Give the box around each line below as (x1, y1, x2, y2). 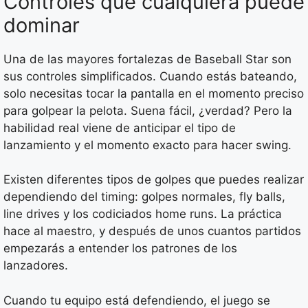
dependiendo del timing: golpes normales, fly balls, (3, 190, 285, 204)
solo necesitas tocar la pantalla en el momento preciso (3, 86, 304, 100)
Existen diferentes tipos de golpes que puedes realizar (3, 173, 304, 187)
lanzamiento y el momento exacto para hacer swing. (3, 137, 291, 152)
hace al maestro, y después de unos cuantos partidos (3, 224, 301, 239)
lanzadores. (3, 258, 68, 273)
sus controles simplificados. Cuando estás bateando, (3, 69, 297, 83)
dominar (3, 12, 80, 37)
